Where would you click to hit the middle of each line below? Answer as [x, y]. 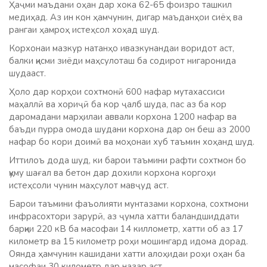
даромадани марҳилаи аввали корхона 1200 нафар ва [123, 117]
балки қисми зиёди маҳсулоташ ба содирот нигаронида [122, 61]
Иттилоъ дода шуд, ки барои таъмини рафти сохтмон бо [128, 161]
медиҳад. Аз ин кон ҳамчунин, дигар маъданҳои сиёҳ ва [126, 18]
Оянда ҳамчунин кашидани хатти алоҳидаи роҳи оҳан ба [127, 254]
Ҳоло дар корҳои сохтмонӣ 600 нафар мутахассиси [117, 92]
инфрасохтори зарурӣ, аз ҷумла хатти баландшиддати [124, 217]
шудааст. [27, 74]
